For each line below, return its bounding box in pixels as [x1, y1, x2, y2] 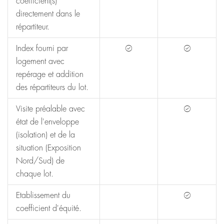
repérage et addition [16, 70, 83, 79]
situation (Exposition [16, 144, 81, 152]
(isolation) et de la [16, 131, 75, 139]
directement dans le [16, 10, 80, 18]
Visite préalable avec [16, 105, 85, 113]
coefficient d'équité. [16, 204, 81, 213]
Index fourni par [16, 44, 68, 53]
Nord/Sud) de [16, 157, 64, 165]
